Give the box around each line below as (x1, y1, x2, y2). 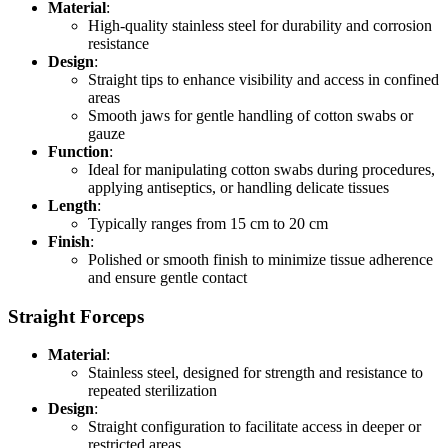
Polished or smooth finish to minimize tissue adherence (88, 250, 433, 268)
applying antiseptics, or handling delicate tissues (88, 178, 389, 196)
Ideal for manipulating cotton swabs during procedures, (88, 160, 435, 178)
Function (48, 142, 109, 160)
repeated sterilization (88, 382, 217, 400)
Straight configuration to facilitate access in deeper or (88, 418, 421, 436)
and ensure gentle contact (88, 268, 247, 286)
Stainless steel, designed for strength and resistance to (88, 364, 423, 382)
